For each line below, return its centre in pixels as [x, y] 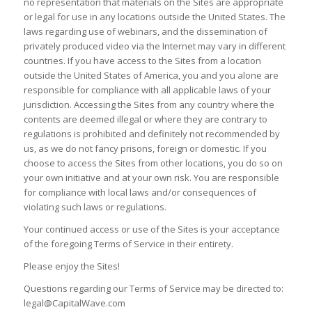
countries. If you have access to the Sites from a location [142, 61]
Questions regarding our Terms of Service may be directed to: [153, 289]
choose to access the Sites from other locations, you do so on [153, 163]
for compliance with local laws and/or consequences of [140, 193]
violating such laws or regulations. [95, 207]
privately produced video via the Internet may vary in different [154, 46]
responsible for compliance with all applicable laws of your [147, 90]
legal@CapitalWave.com [74, 303]
